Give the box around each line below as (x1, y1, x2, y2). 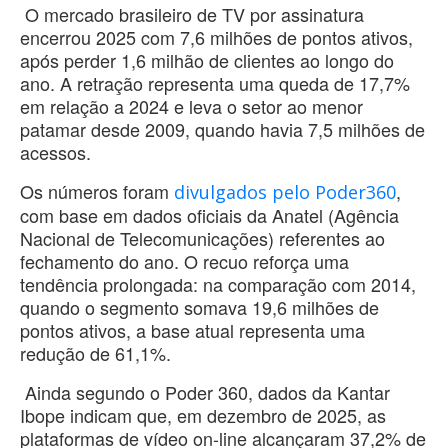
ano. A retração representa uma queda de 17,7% (20, 69, 410, 96)
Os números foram (20, 177, 174, 204)
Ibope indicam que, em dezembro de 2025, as (20, 401, 386, 428)
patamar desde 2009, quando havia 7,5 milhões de (20, 115, 425, 142)
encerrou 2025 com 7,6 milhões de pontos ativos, (20, 23, 413, 50)
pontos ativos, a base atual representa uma (20, 316, 365, 343)
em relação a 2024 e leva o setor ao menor (20, 92, 363, 119)
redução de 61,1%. (20, 339, 171, 366)
